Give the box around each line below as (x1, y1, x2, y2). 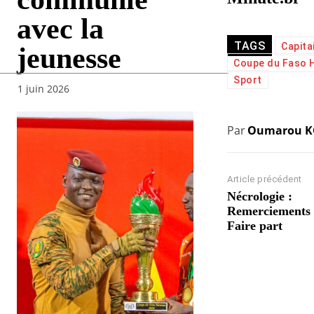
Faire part (227, 219, 282, 233)
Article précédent (227, 174, 302, 185)
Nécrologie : (227, 189, 292, 204)
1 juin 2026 (18, 82, 69, 96)
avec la (17, 12, 104, 45)
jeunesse (17, 41, 121, 74)
